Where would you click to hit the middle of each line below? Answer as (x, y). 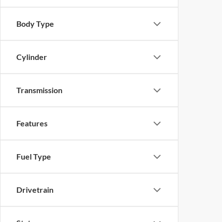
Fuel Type (34, 157)
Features (32, 123)
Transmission (39, 90)
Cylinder (32, 57)
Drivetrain (35, 190)
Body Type (35, 24)
